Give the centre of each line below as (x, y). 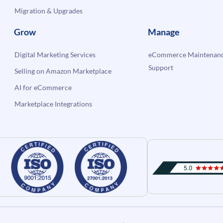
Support (161, 67)
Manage (164, 32)
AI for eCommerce (43, 87)
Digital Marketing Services (55, 54)
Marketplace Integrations (54, 104)
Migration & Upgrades (49, 10)
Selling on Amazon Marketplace (63, 71)
